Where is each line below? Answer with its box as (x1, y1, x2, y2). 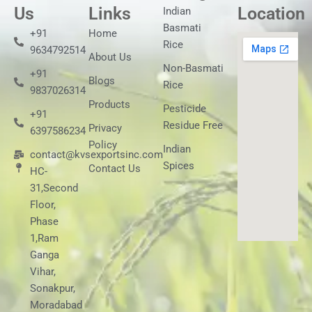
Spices (163, 159, 194, 172)
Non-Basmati (163, 61, 224, 75)
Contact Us (88, 162, 141, 175)
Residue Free (163, 118, 223, 132)
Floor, (29, 198, 56, 211)
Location (237, 3, 305, 24)
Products (88, 97, 130, 111)
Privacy (88, 121, 122, 134)
